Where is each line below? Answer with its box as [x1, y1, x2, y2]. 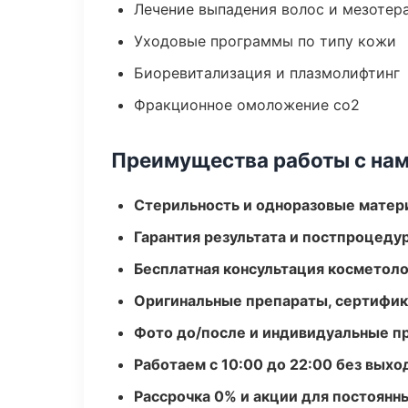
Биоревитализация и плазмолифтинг [134, 64, 400, 82]
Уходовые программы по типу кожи [134, 32, 396, 50]
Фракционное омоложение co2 [134, 96, 360, 114]
